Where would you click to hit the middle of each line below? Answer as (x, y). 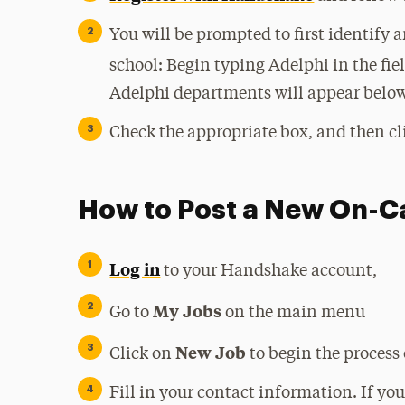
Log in (135, 269)
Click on (143, 354)
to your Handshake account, (269, 271)
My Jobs (189, 311)
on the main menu (296, 313)
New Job (213, 352)
